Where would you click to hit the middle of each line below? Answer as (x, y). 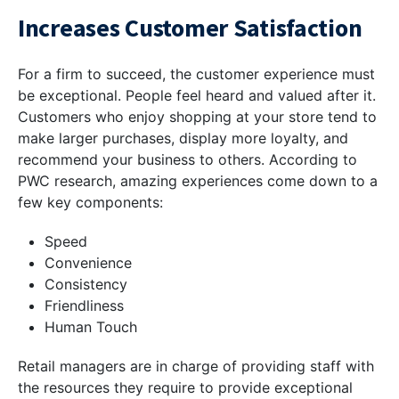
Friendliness (84, 306)
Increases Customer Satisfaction (190, 28)
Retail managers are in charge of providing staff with (196, 366)
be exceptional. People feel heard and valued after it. (197, 96)
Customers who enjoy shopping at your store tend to (197, 117)
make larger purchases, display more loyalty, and (183, 138)
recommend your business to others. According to (187, 160)
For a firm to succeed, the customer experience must (196, 74)
